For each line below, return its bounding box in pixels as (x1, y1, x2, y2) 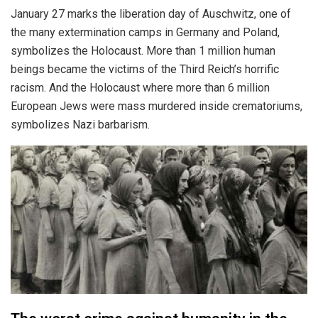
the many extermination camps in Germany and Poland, (11, 25, 280, 39)
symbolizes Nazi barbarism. (11, 117, 150, 131)
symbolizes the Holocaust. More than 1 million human (11, 43, 275, 57)
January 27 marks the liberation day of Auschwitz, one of (11, 6, 291, 21)
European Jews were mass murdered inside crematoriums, (11, 99, 302, 113)
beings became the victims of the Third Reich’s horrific (11, 62, 279, 76)
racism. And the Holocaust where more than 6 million (11, 80, 270, 94)
